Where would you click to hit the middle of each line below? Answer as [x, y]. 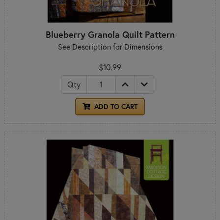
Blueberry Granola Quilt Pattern [110, 34]
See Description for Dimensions [110, 46]
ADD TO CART [115, 106]
